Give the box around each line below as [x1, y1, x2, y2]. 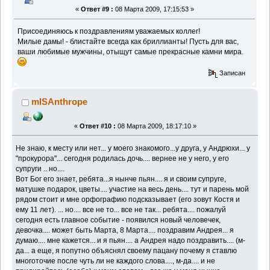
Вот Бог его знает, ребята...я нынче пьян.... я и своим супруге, [16, 174, 227, 183]
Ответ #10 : [79, 122, 116, 130]
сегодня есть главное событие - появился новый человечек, [16, 215, 221, 224]
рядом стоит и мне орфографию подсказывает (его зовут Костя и [16, 195, 240, 204]
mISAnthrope [31, 96, 88, 107]
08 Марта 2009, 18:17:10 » [115, 122, 196, 130]
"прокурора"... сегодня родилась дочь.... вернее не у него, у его [16, 154, 230, 163]
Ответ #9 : [80, 5, 113, 13]
